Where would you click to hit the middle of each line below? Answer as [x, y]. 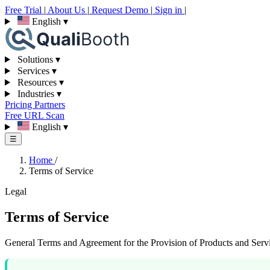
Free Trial [24, 10]
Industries [36, 94]
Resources [37, 82]
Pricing [20, 105]
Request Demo [120, 10]
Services [33, 71]
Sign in [168, 10]
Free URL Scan [35, 115]
